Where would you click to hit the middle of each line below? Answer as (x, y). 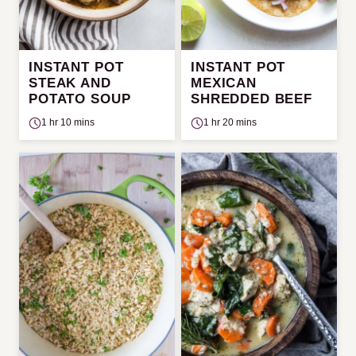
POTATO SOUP (80, 99)
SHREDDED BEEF (252, 99)
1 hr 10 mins (68, 122)
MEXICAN (224, 83)
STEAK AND (70, 83)
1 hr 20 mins (230, 122)
